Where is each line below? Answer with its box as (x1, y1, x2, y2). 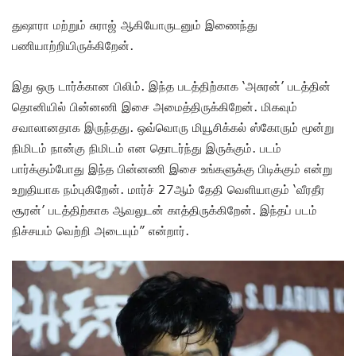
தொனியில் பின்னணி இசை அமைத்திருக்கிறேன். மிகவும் (12, 99, 297, 114)
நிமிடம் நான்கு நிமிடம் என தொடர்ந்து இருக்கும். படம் (12, 140, 281, 155)
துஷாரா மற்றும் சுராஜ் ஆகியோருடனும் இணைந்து (12, 17, 257, 32)
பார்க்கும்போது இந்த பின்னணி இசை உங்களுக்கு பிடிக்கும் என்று (12, 161, 332, 176)
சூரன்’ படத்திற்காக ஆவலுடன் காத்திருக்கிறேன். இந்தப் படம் (12, 202, 317, 217)
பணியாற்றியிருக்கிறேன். (12, 37, 137, 52)
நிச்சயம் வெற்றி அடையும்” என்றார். (12, 222, 193, 238)
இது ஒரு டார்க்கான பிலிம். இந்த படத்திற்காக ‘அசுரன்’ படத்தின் (12, 78, 331, 93)
